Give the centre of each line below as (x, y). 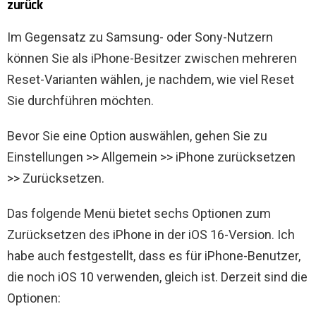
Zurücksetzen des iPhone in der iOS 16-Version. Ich (151, 235)
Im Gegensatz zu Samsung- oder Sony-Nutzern (140, 37)
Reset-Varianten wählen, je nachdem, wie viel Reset (151, 80)
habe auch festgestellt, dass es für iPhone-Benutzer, (154, 256)
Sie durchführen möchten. (80, 101)
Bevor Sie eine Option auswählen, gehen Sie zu (137, 136)
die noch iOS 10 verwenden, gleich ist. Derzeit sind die (157, 277)
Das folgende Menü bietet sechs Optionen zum (139, 214)
